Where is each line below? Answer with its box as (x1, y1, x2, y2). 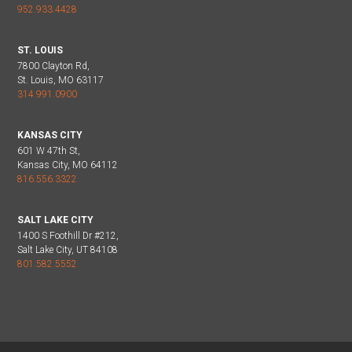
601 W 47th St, (17, 145, 80, 156)
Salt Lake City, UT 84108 (17, 244, 118, 255)
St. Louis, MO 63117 (17, 74, 104, 86)
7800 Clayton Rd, (17, 60, 90, 71)
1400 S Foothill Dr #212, (17, 229, 119, 241)
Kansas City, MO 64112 (17, 159, 118, 170)
